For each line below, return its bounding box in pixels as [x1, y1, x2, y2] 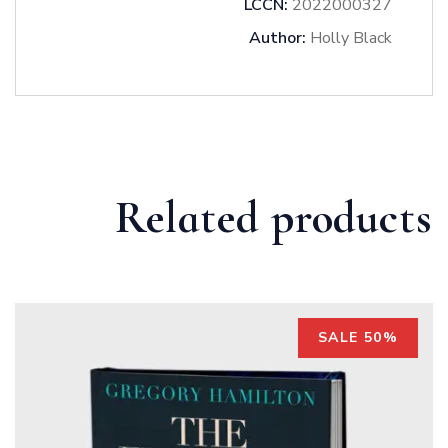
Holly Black [306, 26, 392, 49]
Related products [114, 189, 433, 245]
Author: [249, 26, 306, 49]
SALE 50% [317, 327, 399, 347]
